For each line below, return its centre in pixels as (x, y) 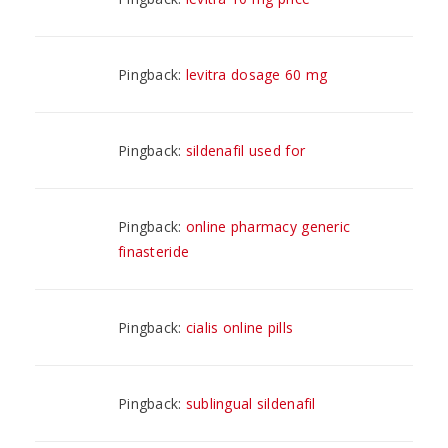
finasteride (154, 251)
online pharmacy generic (268, 226)
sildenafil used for (245, 150)
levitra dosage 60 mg (256, 74)
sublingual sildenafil (250, 403)
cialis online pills (239, 327)
